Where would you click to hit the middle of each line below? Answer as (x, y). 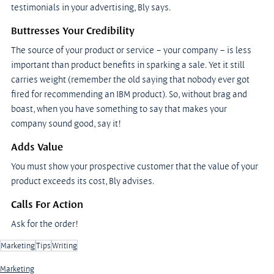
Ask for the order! (44, 224)
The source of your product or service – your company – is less (132, 50)
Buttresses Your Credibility (73, 31)
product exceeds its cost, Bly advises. (83, 181)
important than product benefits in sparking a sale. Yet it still (129, 65)
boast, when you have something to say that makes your (120, 109)
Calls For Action (47, 205)
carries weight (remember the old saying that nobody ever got (131, 80)
